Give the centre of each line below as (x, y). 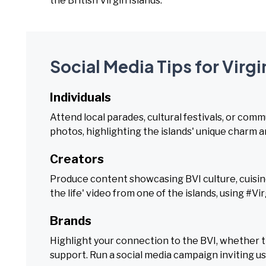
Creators (77, 159)
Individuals (80, 97)
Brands (71, 221)
